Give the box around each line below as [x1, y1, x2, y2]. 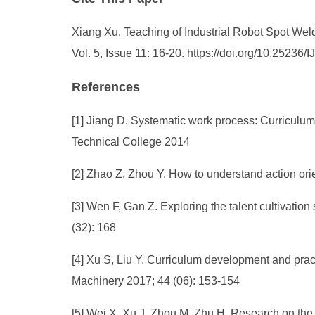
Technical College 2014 [72, 136, 190, 148]
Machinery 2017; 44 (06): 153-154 [72, 275, 240, 287]
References [72, 80, 140, 94]
